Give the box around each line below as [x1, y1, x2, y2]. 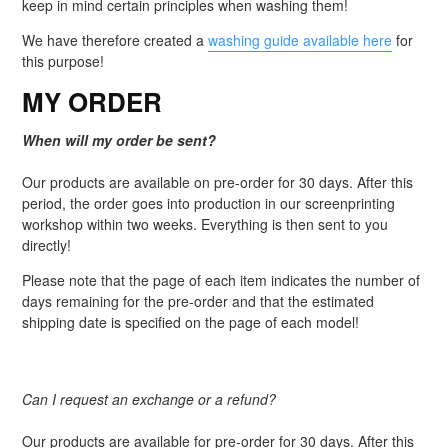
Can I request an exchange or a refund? [22, 389, 276, 410]
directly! [22, 235, 71, 256]
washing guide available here [208, 30, 392, 51]
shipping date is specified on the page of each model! [22, 312, 359, 333]
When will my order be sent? [22, 130, 216, 151]
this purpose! [22, 51, 104, 72]
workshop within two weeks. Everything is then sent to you [22, 214, 388, 235]
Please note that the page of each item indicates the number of [22, 270, 420, 291]
